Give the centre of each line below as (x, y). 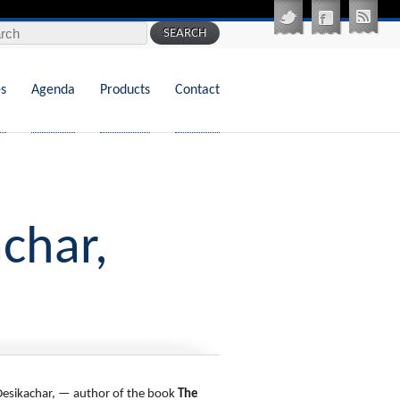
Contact (197, 90)
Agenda (53, 90)
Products (125, 90)
